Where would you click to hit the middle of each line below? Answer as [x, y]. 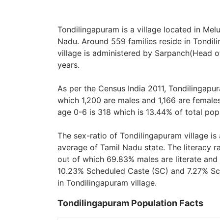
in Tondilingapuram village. [107, 183]
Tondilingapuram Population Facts [130, 203]
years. [69, 65]
